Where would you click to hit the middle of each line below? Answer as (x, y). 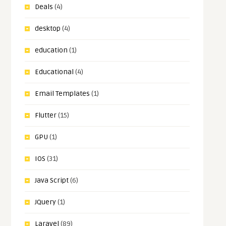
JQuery (46, 202)
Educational (54, 72)
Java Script (52, 181)
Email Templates (63, 94)
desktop (48, 29)
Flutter (46, 116)
